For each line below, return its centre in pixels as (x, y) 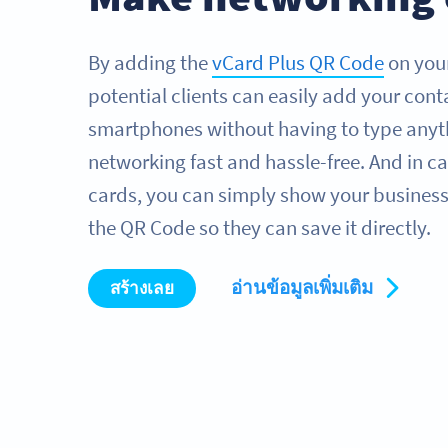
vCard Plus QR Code (298, 63)
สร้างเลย (142, 288)
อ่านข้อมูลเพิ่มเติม (304, 288)
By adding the (150, 63)
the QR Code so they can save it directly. (259, 228)
